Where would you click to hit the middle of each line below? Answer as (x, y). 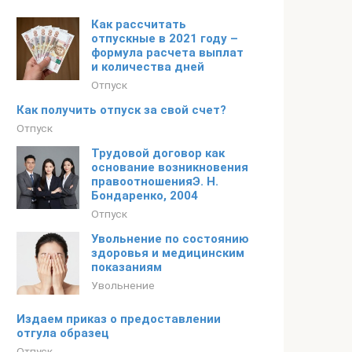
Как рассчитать (139, 24)
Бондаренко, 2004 (145, 196)
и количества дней (148, 67)
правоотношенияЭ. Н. (155, 181)
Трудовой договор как (158, 153)
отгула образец (63, 333)
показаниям (126, 267)
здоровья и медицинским (168, 253)
